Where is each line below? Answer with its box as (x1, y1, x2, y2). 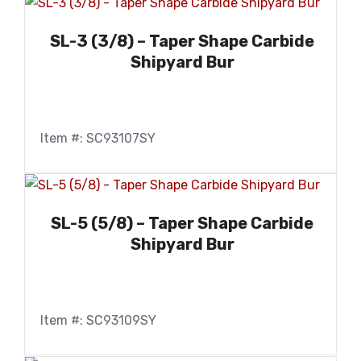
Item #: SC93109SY (40, 313, 156, 329)
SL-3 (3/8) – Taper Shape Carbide (50, 31, 314, 51)
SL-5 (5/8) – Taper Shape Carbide (51, 214, 313, 234)
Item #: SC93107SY (40, 130, 156, 146)
